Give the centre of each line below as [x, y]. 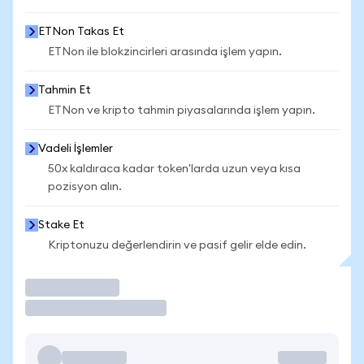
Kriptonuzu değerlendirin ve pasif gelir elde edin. [177, 245]
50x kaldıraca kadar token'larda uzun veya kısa [174, 169]
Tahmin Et [65, 90]
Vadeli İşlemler [76, 149]
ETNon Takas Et [81, 32]
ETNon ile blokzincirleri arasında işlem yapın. [165, 52]
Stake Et [61, 225]
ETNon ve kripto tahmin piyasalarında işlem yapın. [182, 110]
